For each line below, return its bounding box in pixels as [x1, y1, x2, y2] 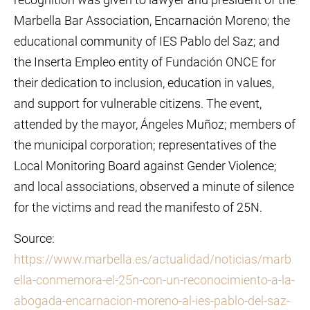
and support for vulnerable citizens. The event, [14, 96, 262, 111]
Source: [14, 231, 55, 246]
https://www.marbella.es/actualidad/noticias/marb [14, 252, 291, 266]
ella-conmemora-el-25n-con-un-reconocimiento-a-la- [14, 273, 295, 287]
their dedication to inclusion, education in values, [14, 75, 274, 90]
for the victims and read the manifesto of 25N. [14, 200, 262, 215]
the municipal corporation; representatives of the [14, 138, 276, 152]
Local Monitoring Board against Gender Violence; [14, 158, 277, 173]
